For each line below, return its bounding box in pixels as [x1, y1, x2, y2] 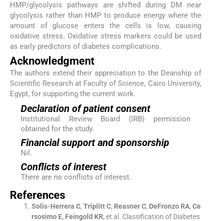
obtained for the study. [20, 124, 94, 133]
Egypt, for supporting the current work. [10, 89, 136, 99]
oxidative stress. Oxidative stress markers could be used [10, 32, 201, 40]
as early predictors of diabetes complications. [10, 42, 161, 51]
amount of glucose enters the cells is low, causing [10, 21, 201, 30]
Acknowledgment [10, 55, 94, 68]
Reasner [113, 202, 140, 210]
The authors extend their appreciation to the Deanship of [10, 69, 201, 78]
